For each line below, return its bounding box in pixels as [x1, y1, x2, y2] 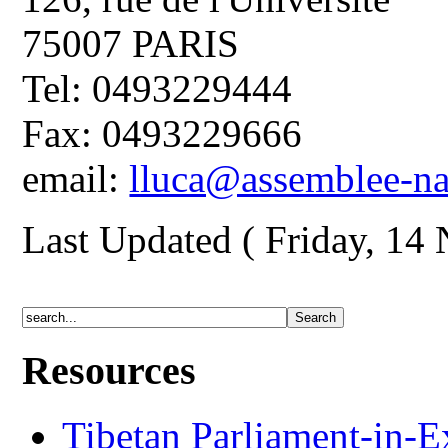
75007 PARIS [22, 22, 240, 66]
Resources [22, 347, 197, 393]
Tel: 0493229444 [22, 67, 293, 111]
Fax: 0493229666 [22, 112, 303, 156]
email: [22, 157, 130, 201]
